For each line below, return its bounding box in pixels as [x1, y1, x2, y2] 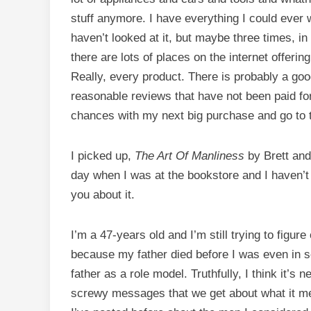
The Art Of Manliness [135, 149, 244, 162]
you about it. [71, 188, 135, 201]
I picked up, [71, 149, 135, 162]
